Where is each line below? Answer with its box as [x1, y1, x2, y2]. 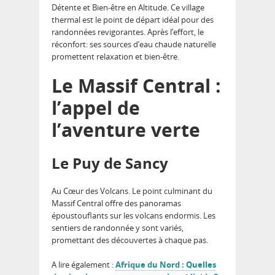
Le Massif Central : [52, 72, 221, 98]
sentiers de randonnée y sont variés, [52, 222, 184, 233]
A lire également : [52, 258, 115, 270]
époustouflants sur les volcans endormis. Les [52, 209, 215, 221]
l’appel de [52, 95, 140, 120]
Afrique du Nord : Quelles [115, 258, 216, 270]
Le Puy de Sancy [52, 152, 168, 173]
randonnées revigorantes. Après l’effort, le [52, 26, 204, 37]
